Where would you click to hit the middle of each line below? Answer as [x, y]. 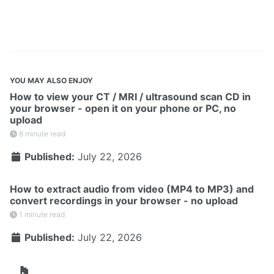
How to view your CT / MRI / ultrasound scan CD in [130, 96]
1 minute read [41, 214]
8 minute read [41, 133]
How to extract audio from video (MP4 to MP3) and [132, 189]
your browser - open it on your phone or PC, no [123, 108]
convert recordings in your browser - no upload [124, 200]
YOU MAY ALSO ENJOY [51, 80]
